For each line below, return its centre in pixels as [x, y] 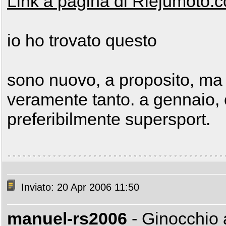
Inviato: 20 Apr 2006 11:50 [79, 187]
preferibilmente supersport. [109, 119]
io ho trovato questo [82, 40]
